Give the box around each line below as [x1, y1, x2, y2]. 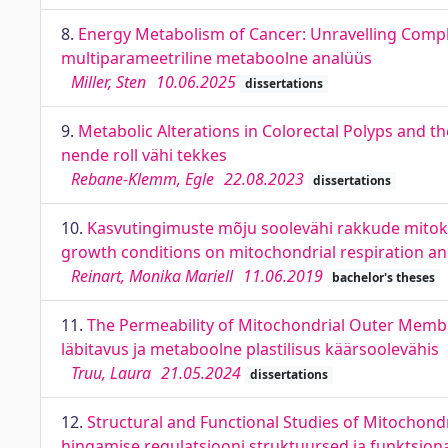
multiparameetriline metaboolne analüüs [61, 47, 372, 69]
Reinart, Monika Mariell [71, 265, 233, 287]
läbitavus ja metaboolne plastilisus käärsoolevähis [61, 338, 439, 360]
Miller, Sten [71, 71, 146, 93]
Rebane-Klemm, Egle [71, 168, 214, 190]
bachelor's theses [331, 269, 435, 286]
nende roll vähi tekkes [61, 144, 227, 166]
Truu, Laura [71, 362, 151, 384]
